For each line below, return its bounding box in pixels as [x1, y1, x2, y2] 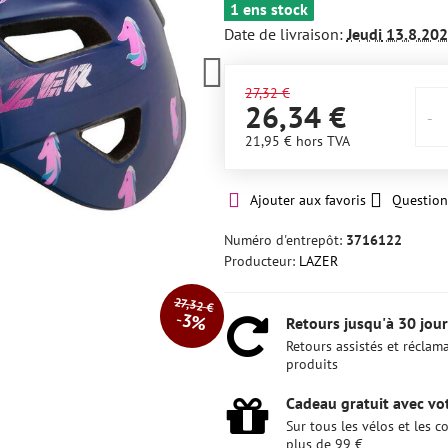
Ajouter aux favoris [249, 191, 366, 209]
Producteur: [223, 252, 299, 270]
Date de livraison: [223, 24, 347, 44]
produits [285, 355, 338, 373]
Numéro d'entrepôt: [223, 231, 346, 249]
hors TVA [295, 132, 350, 150]
